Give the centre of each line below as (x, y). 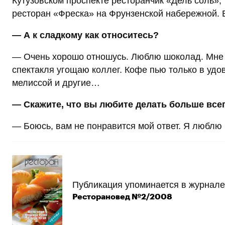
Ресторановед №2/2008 (122, 197)
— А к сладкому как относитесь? (85, 35)
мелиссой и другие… (56, 83)
